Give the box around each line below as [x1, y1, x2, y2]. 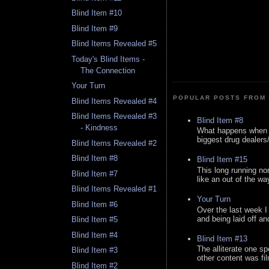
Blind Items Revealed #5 [71, 39, 157, 49]
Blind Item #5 [71, 215, 118, 225]
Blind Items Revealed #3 [71, 112, 157, 121]
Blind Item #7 [71, 169, 118, 178]
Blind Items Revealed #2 [71, 138, 157, 148]
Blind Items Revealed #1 [71, 184, 157, 194]
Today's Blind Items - [71, 54, 145, 64]
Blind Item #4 [71, 230, 118, 240]
